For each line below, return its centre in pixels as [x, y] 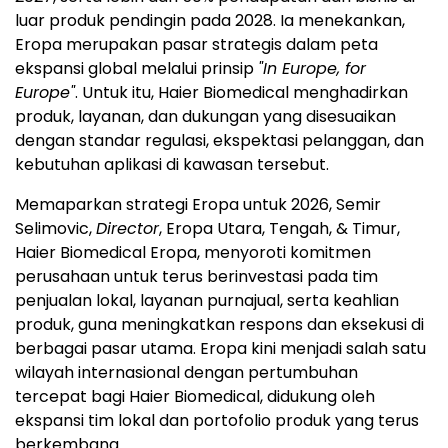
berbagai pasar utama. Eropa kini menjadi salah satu [220, 348]
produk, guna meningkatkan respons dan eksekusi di [219, 324]
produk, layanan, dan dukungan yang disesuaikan [205, 116]
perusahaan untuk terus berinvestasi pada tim [196, 276]
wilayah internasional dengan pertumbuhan [186, 372]
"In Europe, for [312, 68]
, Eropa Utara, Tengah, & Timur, [279, 228]
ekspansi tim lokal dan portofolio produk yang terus [217, 420]
